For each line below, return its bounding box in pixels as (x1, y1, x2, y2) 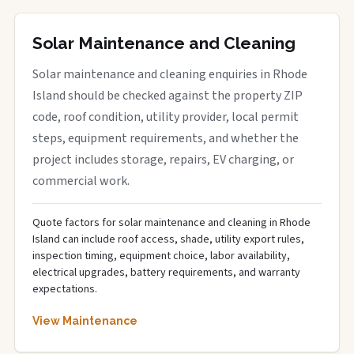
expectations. (32, 281, 97, 297)
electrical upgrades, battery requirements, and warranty (32, 265, 300, 281)
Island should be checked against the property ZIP (32, 87, 303, 104)
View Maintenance (32, 314, 137, 327)
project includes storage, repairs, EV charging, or (32, 151, 294, 168)
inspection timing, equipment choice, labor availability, (32, 248, 290, 264)
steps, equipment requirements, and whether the (32, 130, 299, 147)
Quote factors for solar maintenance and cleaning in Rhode (32, 215, 311, 231)
